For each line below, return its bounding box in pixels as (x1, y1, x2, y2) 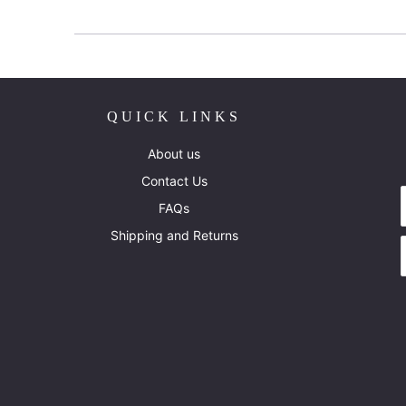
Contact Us (140, 172, 208, 188)
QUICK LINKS (107, 108, 241, 124)
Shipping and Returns (110, 227, 238, 243)
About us (148, 145, 200, 161)
